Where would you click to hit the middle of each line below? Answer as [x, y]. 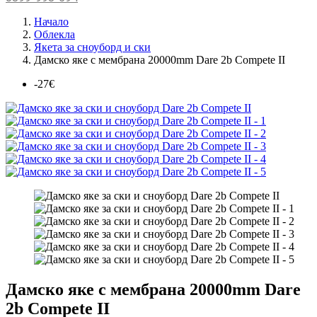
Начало [51, 22]
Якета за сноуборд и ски [92, 47]
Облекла [54, 35]
